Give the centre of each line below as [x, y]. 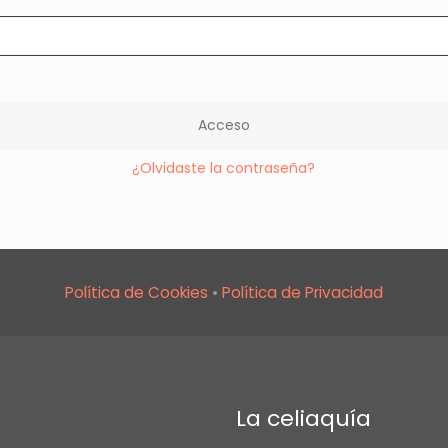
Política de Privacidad [302, 292]
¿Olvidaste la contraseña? [224, 168]
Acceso [223, 125]
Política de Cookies [136, 292]
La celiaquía [303, 418]
